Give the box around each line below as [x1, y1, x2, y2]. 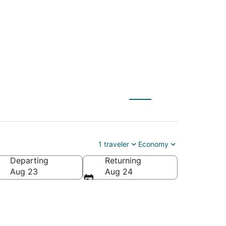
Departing [10, 155, 48, 165]
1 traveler [98, 139, 129, 148]
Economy [138, 139, 168, 148]
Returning [105, 155, 141, 165]
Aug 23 [10, 166, 38, 177]
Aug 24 [105, 166, 133, 177]
